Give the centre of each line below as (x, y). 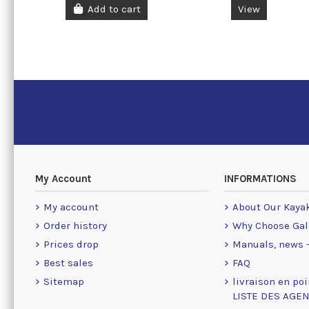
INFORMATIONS (261, 179)
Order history (75, 225)
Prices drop (71, 244)
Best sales (68, 262)
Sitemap (63, 281)
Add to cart (114, 9)
